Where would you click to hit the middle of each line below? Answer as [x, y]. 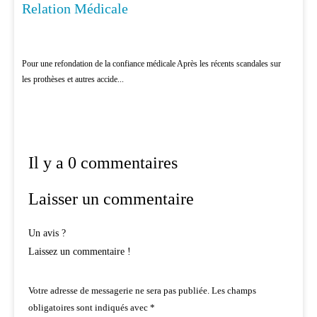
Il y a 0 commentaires [103, 163]
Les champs [233, 291]
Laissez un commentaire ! [80, 252]
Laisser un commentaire [111, 199]
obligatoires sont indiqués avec [89, 308]
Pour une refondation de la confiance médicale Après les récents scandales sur [151, 64]
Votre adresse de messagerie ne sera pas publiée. [119, 291]
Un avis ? [47, 234]
